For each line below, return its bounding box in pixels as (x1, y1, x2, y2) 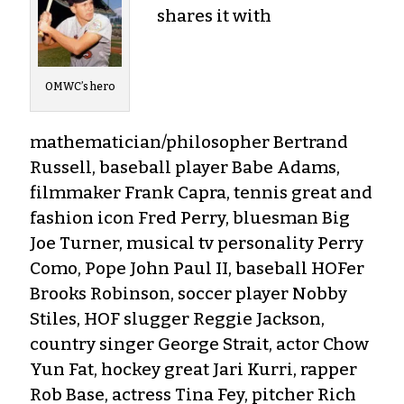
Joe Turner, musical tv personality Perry (30, 232, 363, 253)
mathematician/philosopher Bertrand (30, 131, 348, 152)
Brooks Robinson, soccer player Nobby (30, 282, 347, 304)
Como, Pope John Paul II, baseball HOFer (30, 257, 364, 279)
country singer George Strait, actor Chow (30, 333, 369, 354)
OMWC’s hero (44, 79, 115, 93)
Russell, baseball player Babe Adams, (30, 156, 340, 178)
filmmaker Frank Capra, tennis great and (30, 181, 372, 203)
